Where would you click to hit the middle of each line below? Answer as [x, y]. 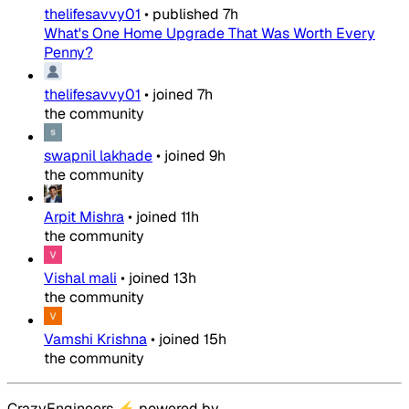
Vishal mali [80, 278]
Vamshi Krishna [95, 340]
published [186, 15]
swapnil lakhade [98, 156]
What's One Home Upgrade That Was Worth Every [210, 34]
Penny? [68, 53]
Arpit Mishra [84, 217]
